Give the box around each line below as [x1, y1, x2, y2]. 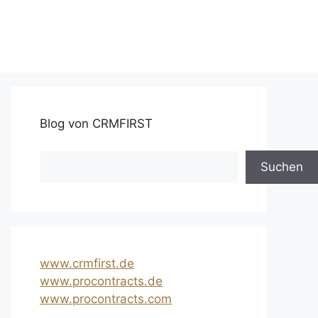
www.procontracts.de [40, 274, 163, 289]
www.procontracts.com [40, 292, 172, 307]
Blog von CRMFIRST [40, 116, 153, 131]
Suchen [261, 160, 303, 175]
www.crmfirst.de [40, 256, 134, 271]
